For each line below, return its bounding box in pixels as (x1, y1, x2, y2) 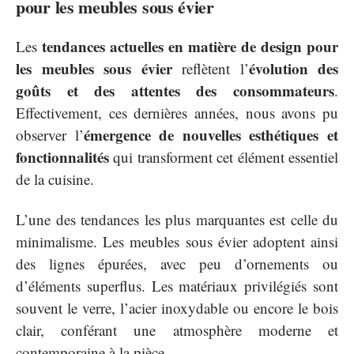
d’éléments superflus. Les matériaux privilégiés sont (16, 275, 338, 296)
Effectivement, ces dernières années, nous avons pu (16, 103, 338, 123)
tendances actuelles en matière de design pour (42, 36, 338, 58)
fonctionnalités (16, 146, 109, 168)
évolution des (248, 58, 338, 80)
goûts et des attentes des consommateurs (16, 80, 334, 102)
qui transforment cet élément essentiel (109, 147, 338, 168)
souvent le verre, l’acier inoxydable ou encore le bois (16, 297, 338, 318)
